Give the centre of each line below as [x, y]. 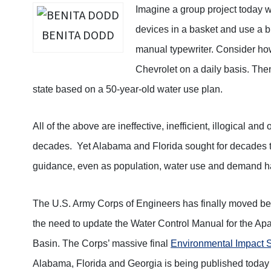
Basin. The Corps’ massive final [102, 244]
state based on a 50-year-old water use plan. [128, 89]
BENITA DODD [78, 36]
